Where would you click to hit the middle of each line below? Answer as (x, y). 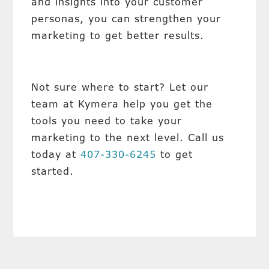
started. (53, 171)
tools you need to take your (107, 121)
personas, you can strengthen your (126, 19)
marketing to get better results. (118, 35)
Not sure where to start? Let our (120, 87)
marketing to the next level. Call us (128, 138)
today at (56, 154)
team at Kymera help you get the (122, 104)
